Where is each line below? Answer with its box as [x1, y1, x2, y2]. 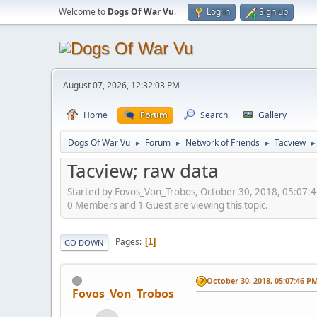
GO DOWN [64, 236, 104, 248]
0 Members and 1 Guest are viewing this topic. [67, 198, 268, 212]
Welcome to [59, 6, 108, 18]
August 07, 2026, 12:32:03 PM [63, 79, 180, 91]
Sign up [259, 6, 288, 18]
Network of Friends [185, 137, 260, 149]
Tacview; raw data [67, 158, 219, 183]
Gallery [258, 109, 287, 121]
